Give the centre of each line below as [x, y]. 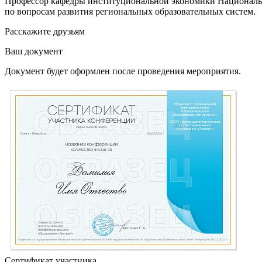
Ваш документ [34, 51]
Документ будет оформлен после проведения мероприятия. [123, 71]
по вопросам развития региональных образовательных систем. [130, 12]
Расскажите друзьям [45, 32]
